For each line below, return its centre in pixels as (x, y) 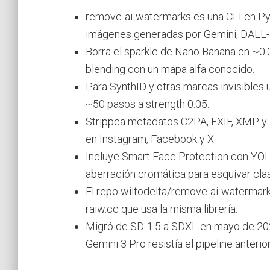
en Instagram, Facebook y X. (151, 139)
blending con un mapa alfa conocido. (170, 69)
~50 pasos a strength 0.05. (147, 104)
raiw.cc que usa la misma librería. (162, 209)
